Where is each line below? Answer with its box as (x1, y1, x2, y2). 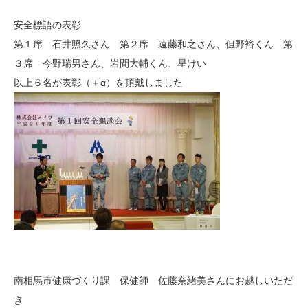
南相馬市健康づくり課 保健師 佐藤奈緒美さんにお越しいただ (14, 275, 293, 286)
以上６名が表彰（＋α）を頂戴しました (14, 77, 183, 88)
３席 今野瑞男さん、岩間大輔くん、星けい (14, 58, 206, 69)
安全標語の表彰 (14, 19, 81, 30)
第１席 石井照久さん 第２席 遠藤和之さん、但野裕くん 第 (14, 38, 293, 49)
